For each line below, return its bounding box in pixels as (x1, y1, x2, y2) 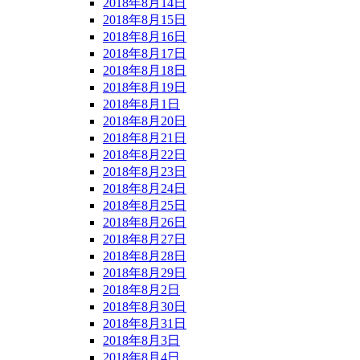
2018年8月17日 (103, 46, 186, 60)
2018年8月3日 (103, 333, 180, 347)
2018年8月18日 (103, 63, 186, 77)
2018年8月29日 (103, 265, 186, 280)
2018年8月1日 (103, 96, 180, 111)
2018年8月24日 (103, 181, 186, 195)
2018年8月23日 (103, 164, 186, 178)
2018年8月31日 (103, 316, 186, 330)
